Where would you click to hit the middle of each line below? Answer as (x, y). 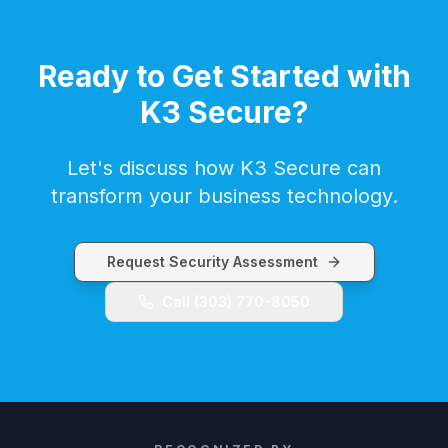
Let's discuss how (153, 168)
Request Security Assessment (212, 261)
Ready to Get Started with (224, 76)
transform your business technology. (224, 196)
